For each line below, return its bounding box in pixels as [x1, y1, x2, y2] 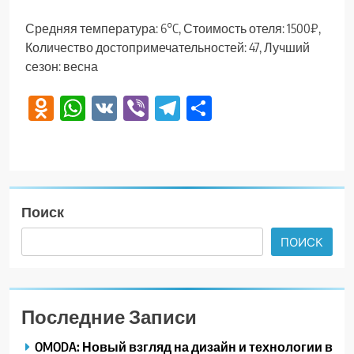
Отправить [212, 92, 338, 124]
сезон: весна [25, 58, 98, 75]
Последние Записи [21, 303, 197, 328]
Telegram [180, 92, 269, 124]
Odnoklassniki [54, 92, 186, 124]
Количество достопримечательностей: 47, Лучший [25, 40, 310, 56]
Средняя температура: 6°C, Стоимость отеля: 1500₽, [25, 21, 321, 37]
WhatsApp [85, 92, 188, 124]
